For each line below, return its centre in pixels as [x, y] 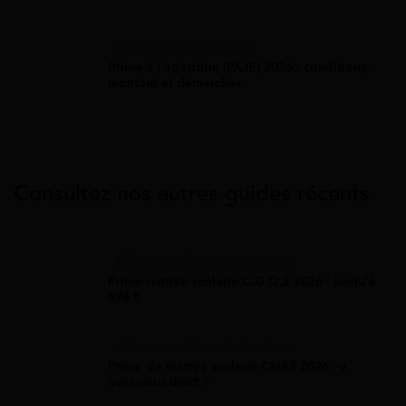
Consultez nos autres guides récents [192, 193]
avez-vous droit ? [158, 382]
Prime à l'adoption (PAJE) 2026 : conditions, [239, 67]
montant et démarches [174, 82]
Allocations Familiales [186, 47]
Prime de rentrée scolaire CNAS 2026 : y [227, 366]
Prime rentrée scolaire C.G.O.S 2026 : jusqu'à [242, 281]
